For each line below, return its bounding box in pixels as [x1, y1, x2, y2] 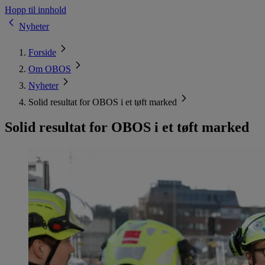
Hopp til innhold [5, 5, 66, 15]
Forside [28, 47, 56, 57]
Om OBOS [28, 64, 71, 74]
